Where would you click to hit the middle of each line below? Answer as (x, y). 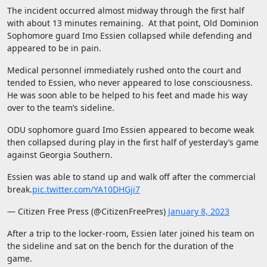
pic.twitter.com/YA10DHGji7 (86, 190)
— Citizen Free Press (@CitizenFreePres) (88, 212)
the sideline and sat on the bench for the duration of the (120, 246)
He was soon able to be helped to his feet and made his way (127, 95)
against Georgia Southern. (60, 155)
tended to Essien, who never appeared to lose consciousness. (130, 83)
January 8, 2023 (199, 212)
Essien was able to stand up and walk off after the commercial (131, 177)
